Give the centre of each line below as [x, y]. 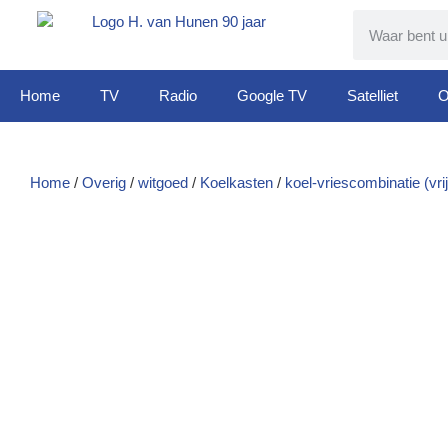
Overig [104, 182]
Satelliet [372, 95]
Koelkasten [236, 182]
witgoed [163, 182]
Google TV [272, 95]
